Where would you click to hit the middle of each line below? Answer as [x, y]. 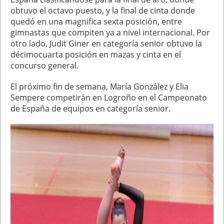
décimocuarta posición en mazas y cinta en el [96, 54]
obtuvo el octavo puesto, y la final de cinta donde [103, 10]
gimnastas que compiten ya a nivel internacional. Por [110, 32]
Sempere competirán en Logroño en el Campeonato [109, 97]
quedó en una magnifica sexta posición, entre [96, 21]
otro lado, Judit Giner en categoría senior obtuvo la [106, 43]
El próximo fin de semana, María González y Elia [99, 86]
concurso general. [45, 65]
